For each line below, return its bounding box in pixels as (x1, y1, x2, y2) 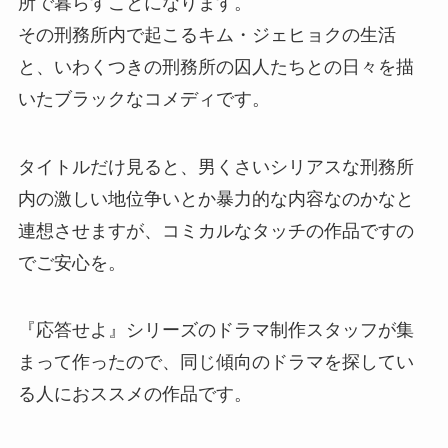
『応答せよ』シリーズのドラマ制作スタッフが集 (17, 320, 414, 341)
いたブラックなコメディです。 (17, 88, 270, 109)
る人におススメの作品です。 (17, 384, 252, 405)
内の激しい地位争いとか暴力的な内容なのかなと (17, 188, 414, 209)
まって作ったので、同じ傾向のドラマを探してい (17, 352, 414, 373)
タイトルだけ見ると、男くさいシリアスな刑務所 (17, 156, 414, 177)
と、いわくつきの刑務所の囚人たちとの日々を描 (17, 56, 414, 77)
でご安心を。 (17, 252, 126, 273)
